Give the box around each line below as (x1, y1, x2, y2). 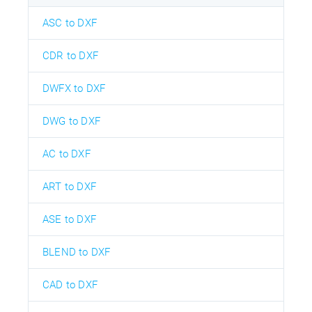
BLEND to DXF (42, 246, 111, 259)
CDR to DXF (42, 49, 98, 63)
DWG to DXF (42, 115, 100, 128)
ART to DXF (42, 180, 96, 194)
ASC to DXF (42, 17, 97, 30)
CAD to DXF (42, 279, 97, 292)
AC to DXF (42, 148, 91, 161)
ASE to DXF (42, 213, 96, 226)
